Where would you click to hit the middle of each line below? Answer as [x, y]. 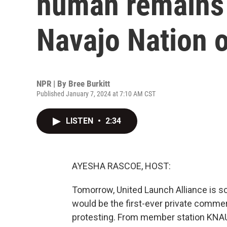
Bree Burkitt [89, 84]
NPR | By [52, 84]
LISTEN [81, 121]
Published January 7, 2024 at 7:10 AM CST [96, 94]
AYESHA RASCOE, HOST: [121, 166]
